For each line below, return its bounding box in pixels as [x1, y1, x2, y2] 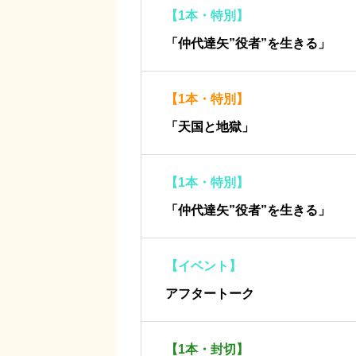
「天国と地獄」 [165, 119, 254, 133]
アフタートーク [165, 286, 254, 300]
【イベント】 [165, 258, 242, 273]
